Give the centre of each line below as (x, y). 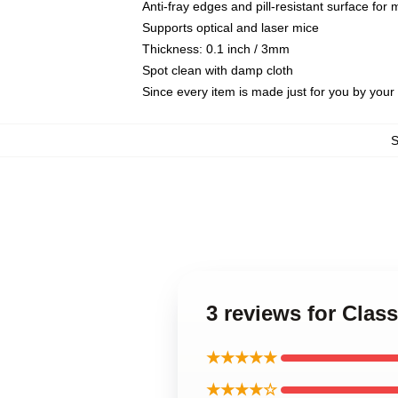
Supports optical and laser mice (231, 28)
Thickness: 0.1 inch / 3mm (216, 49)
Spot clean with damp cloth (218, 70)
